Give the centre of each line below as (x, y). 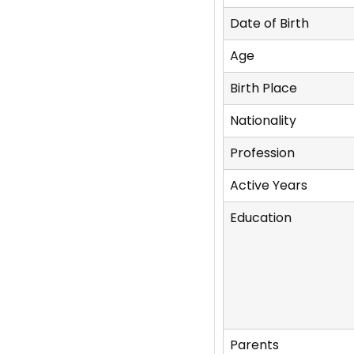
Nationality (263, 121)
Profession (262, 153)
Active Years (268, 186)
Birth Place (263, 88)
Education (260, 218)
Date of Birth (269, 24)
